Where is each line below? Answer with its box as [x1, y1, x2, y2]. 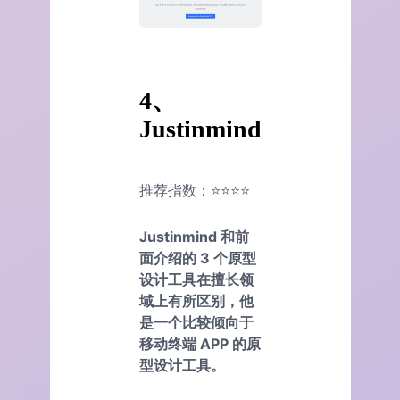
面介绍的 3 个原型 [139, 249, 256, 268]
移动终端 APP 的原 [139, 335, 261, 354]
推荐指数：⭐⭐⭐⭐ [139, 181, 250, 200]
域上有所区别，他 [139, 292, 254, 311]
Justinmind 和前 [139, 228, 249, 246]
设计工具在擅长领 [139, 271, 254, 289]
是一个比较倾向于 [139, 313, 254, 332]
